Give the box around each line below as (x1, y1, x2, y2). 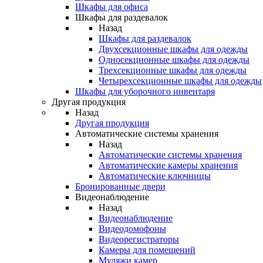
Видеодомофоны (99, 224, 166, 234)
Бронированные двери (75, 181, 166, 191)
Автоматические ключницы (99, 171, 211, 181)
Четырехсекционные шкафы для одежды (99, 76, 262, 86)
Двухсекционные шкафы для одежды (99, 44, 248, 54)
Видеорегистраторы (99, 234, 179, 244)
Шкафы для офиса (75, 2, 148, 12)
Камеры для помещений (99, 245, 195, 255)
